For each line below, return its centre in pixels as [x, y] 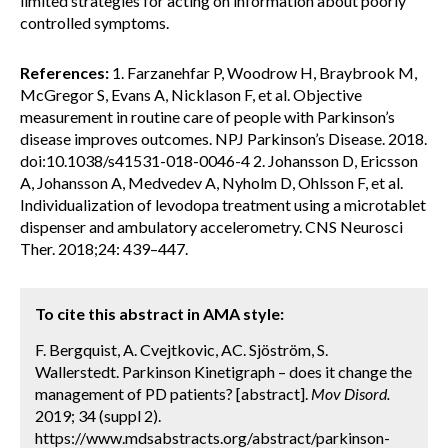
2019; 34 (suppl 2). [98, 415]
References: [64, 72]
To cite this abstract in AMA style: [159, 313]
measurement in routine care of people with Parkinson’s [207, 116]
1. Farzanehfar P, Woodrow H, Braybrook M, [263, 72]
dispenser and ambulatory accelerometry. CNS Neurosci [211, 226]
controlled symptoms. [94, 22]
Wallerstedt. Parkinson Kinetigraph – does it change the [223, 371]
